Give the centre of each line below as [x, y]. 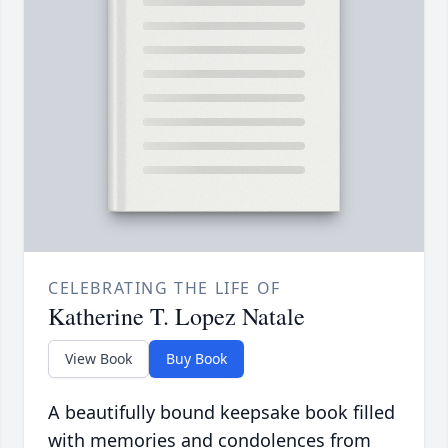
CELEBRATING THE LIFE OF [164, 287]
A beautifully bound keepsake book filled [221, 411]
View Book [98, 358]
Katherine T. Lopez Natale [176, 315]
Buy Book [196, 358]
